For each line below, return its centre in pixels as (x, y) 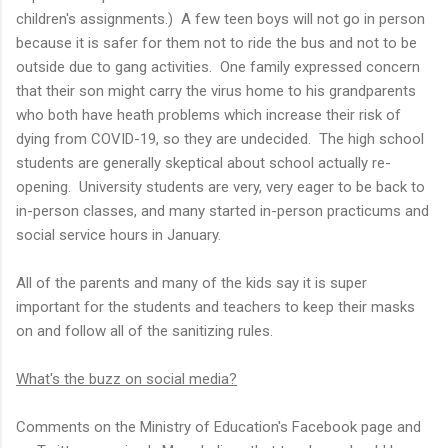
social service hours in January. (118, 234)
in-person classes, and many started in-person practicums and (222, 210)
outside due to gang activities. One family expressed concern (218, 66)
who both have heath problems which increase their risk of (208, 114)
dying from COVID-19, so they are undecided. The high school (220, 138)
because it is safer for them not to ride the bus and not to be (216, 42)
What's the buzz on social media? (126, 378)
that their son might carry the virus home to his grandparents (216, 90)
